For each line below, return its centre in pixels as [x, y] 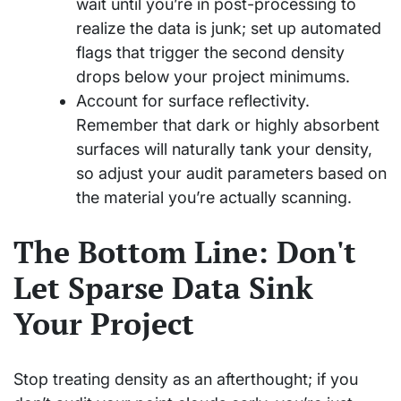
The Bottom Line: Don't [185, 252]
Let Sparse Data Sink [163, 287]
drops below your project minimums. [213, 76]
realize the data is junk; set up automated [229, 28]
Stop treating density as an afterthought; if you [186, 379]
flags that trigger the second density [210, 52]
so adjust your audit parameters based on [231, 173]
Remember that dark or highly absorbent [228, 124]
